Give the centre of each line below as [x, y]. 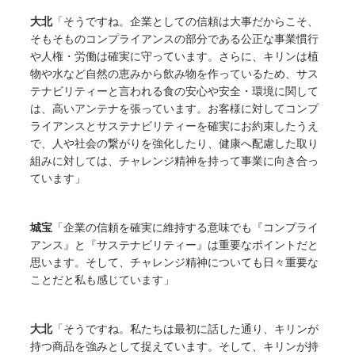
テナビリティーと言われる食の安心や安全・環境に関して [175, 91]
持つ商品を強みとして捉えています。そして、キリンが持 [175, 346]
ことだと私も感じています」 [103, 280]
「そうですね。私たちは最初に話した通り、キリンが [186, 329]
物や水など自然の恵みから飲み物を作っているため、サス [175, 74]
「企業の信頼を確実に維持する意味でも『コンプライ [186, 227]
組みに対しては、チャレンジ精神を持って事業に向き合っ [175, 161]
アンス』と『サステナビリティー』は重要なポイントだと [175, 245]
